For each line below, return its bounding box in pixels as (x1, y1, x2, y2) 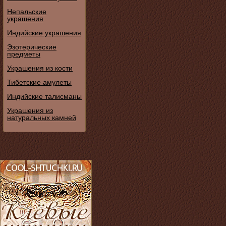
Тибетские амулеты (7, 78, 72, 86)
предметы (7, 49, 40, 58)
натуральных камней (7, 113, 76, 122)
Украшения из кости (7, 64, 73, 72)
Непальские (7, 7, 46, 16)
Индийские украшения (7, 28, 81, 37)
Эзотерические (7, 42, 56, 51)
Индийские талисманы (7, 92, 82, 100)
